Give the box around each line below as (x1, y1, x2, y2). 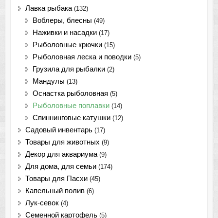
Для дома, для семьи (25, 163, 96, 171)
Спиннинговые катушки (32, 114, 110, 122)
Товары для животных (25, 138, 100, 146)
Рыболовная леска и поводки (32, 53, 131, 61)
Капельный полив (25, 187, 85, 195)
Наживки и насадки (32, 29, 97, 37)
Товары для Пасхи (25, 175, 88, 183)
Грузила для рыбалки (32, 65, 105, 73)
